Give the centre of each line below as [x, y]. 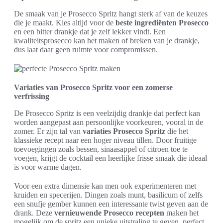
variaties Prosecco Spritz [124, 131]
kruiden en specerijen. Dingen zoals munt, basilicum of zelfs [108, 195]
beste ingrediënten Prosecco [162, 23]
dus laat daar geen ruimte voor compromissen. [86, 50]
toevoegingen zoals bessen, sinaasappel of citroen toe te [101, 149]
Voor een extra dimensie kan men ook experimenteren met [105, 186]
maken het [181, 213]
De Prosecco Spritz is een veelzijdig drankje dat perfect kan [107, 113]
